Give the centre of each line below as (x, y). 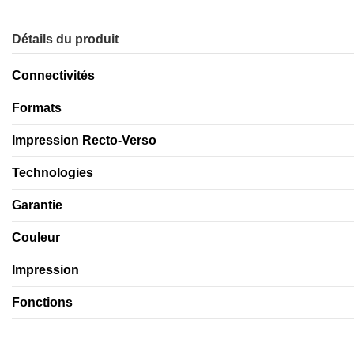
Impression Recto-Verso (84, 141)
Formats (37, 108)
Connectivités (53, 76)
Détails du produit (65, 40)
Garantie (37, 205)
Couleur (36, 238)
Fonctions (42, 303)
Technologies (53, 173)
